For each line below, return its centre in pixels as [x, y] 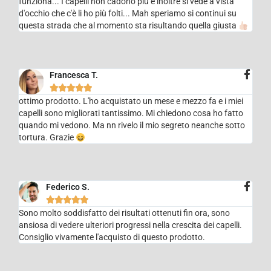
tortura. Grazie [47, 138]
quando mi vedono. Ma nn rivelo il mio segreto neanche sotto [132, 126]
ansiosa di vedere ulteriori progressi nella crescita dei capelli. [131, 225]
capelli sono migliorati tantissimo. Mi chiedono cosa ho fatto [131, 113]
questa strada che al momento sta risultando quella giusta [129, 26]
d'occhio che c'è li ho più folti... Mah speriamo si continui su [128, 14]
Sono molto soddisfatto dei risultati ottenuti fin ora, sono [125, 213]
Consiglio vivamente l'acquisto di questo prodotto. [112, 237]
